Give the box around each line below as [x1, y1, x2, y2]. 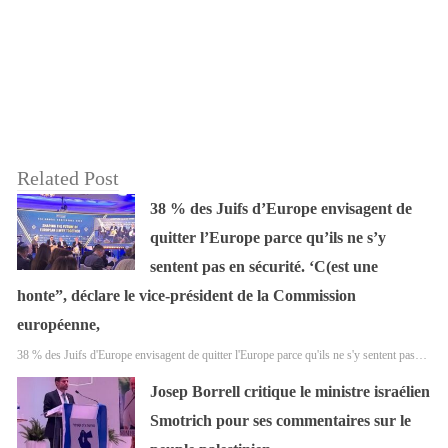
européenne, [17, 315, 100, 333]
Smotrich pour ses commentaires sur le [150, 411, 412, 429]
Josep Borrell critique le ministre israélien [150, 382, 431, 400]
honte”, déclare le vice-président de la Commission [17, 286, 356, 304]
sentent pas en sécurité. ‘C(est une [150, 257, 379, 275]
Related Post [17, 166, 119, 189]
